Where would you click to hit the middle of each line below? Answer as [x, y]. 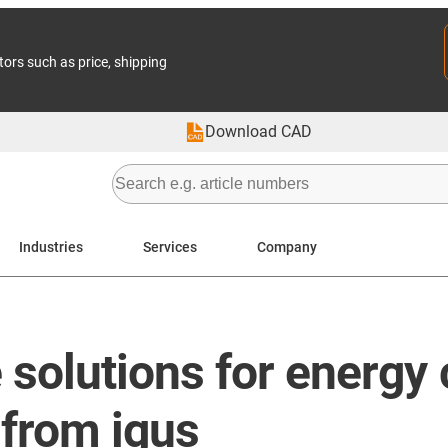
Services [170, 246]
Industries [51, 246]
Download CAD [258, 131]
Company [287, 246]
